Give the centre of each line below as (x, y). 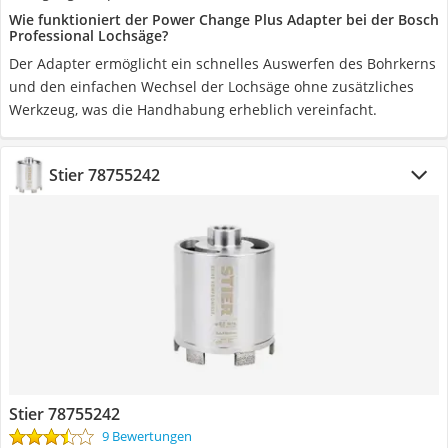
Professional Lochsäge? (88, 35)
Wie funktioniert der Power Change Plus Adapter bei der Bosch (224, 19)
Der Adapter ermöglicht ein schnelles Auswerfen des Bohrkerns (222, 63)
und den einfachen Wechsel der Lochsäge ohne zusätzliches (211, 86)
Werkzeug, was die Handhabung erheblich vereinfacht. (193, 109)
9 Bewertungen (147, 436)
